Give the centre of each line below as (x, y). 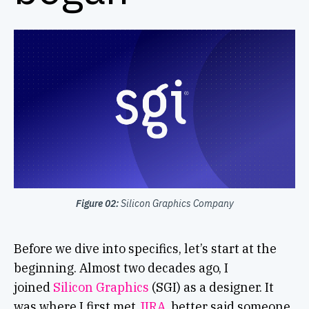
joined (33, 288)
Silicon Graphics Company (176, 204)
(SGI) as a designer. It (211, 288)
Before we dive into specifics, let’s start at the (145, 249)
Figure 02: (97, 204)
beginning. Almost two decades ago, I (121, 268)
